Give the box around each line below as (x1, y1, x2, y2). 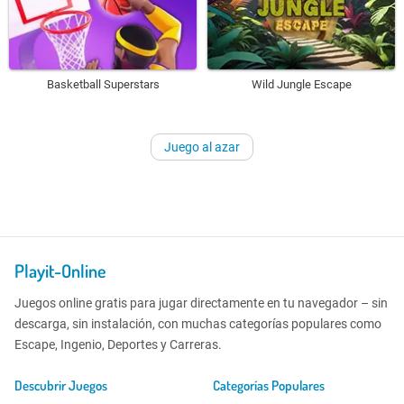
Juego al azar (164, 140, 240, 155)
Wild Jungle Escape (251, 78, 352, 92)
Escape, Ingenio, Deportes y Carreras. (14, 337, 222, 353)
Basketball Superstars (46, 78, 160, 92)
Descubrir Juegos (14, 377, 107, 395)
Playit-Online (14, 259, 106, 283)
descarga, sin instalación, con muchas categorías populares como (14, 317, 381, 332)
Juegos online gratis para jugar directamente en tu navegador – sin (14, 296, 388, 311)
